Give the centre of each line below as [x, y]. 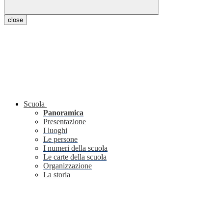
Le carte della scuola [75, 157]
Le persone [60, 139]
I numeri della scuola [75, 148]
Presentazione [65, 122]
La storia [57, 175]
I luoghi [55, 131]
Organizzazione [68, 166]
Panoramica [63, 113]
